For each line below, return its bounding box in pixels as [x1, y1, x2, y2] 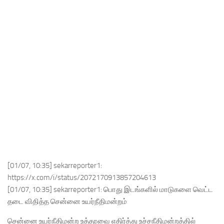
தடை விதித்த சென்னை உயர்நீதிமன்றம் [7, 197, 127, 206]
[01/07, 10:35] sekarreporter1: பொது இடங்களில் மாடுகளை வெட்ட [7, 185, 213, 194]
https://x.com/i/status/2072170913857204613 [7, 173, 156, 182]
